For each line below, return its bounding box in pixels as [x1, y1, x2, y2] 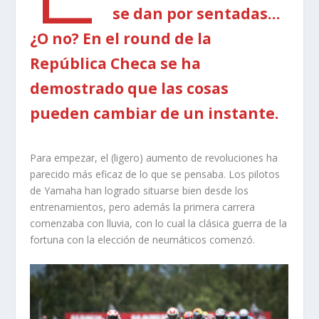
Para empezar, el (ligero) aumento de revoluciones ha [30, 151, 278, 165]
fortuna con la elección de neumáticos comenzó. [30, 233, 256, 247]
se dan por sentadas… [113, 3, 281, 23]
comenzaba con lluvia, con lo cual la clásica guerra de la [30, 216, 288, 231]
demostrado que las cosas [30, 78, 229, 98]
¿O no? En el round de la [30, 28, 212, 48]
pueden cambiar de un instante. [30, 103, 279, 123]
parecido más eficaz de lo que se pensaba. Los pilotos [30, 167, 281, 182]
